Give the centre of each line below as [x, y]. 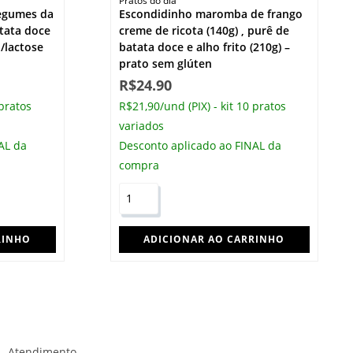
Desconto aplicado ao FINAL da [200, 145]
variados [141, 125]
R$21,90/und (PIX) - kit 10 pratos [202, 106]
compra [139, 165]
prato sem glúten [165, 63]
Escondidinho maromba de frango [210, 13]
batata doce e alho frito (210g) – [204, 46]
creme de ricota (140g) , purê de [204, 30]
